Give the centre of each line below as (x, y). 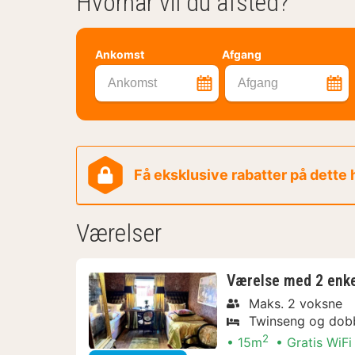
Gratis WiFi (319, 342)
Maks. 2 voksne (296, 303)
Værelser (119, 233)
